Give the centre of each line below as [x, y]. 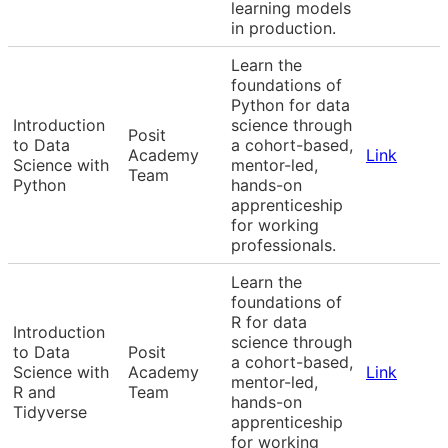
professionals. [283, 244]
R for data [269, 321]
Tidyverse [50, 411]
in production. [283, 27]
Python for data [290, 104]
